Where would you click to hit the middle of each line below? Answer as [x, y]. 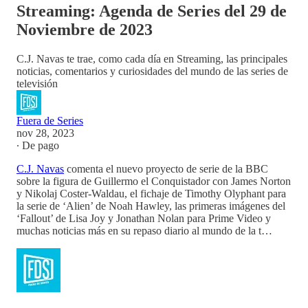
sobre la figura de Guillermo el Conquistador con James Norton [154, 181]
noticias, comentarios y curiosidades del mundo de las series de [152, 71]
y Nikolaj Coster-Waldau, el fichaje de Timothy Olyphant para [151, 193]
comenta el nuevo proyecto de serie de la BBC [166, 168]
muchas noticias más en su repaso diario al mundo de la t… [144, 230]
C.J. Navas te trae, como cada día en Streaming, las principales [152, 58]
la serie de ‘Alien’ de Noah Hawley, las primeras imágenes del [151, 206]
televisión [37, 83]
